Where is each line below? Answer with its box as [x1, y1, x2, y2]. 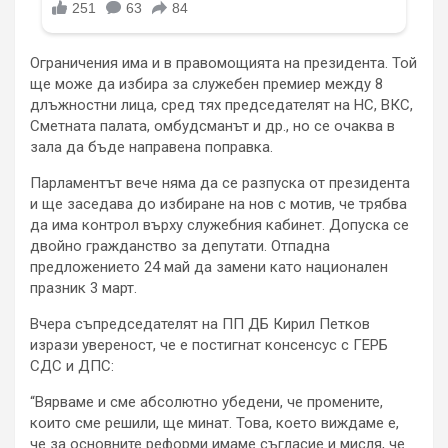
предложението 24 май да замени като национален [30, 258, 388, 277]
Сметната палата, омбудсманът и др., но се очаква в [30, 117, 395, 136]
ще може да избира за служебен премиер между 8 [30, 75, 383, 94]
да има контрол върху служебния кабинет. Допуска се [30, 216, 409, 235]
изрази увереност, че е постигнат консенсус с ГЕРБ [30, 336, 388, 355]
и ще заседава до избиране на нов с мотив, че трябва [30, 195, 407, 214]
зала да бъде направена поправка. [30, 138, 273, 157]
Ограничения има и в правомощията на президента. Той [30, 54, 417, 73]
